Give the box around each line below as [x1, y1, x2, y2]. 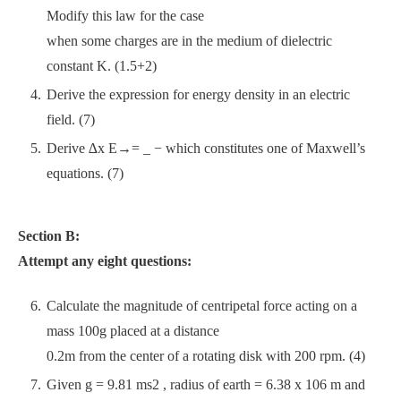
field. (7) [47, 112, 95, 127]
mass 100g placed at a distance [47, 323, 219, 338]
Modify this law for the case [47, 8, 204, 23]
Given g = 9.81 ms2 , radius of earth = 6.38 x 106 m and [47, 377, 365, 392]
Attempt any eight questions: [18, 253, 192, 269]
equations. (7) [47, 166, 124, 181]
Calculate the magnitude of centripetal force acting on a [47, 298, 357, 313]
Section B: [18, 228, 80, 243]
